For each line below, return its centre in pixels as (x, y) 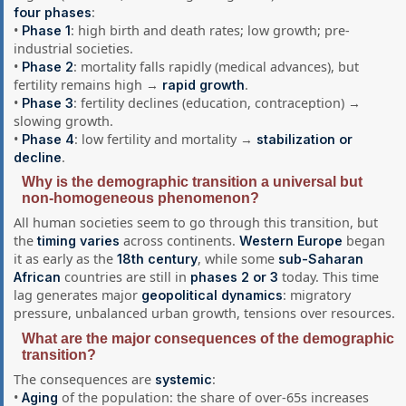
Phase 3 (48, 102)
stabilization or (305, 139)
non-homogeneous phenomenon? (140, 198)
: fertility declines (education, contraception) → (217, 102)
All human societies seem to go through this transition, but (196, 223)
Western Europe (291, 241)
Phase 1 (47, 30)
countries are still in (126, 277)
